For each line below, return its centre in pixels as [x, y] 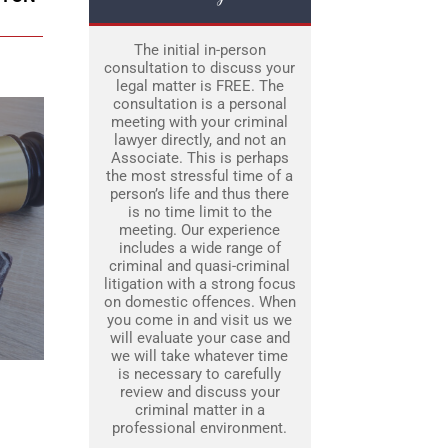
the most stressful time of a [199, 176]
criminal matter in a [199, 410]
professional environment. [199, 428]
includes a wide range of [199, 248]
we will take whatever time [199, 356]
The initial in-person [199, 50]
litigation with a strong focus [199, 284]
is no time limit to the [199, 212]
